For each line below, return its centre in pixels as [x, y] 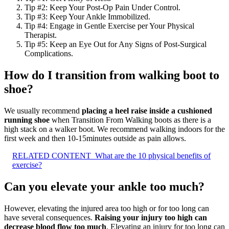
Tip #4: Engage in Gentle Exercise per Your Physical [109, 26]
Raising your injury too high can [151, 217]
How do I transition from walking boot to [112, 75]
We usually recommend [43, 110]
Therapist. [41, 35]
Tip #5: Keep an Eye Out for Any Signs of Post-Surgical [116, 44]
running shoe [27, 120]
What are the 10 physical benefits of [153, 155]
